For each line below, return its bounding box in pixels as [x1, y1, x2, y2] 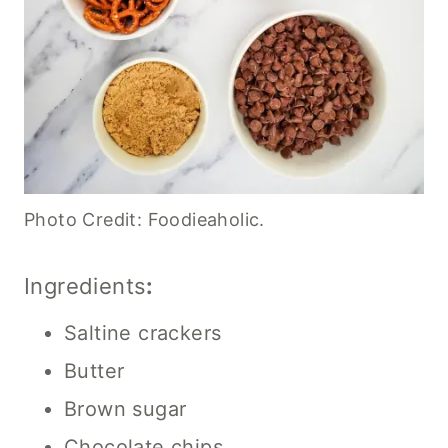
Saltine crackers [64, 320, 222, 345]
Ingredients [24, 272, 147, 299]
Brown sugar [64, 396, 187, 421]
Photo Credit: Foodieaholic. [24, 208, 265, 230]
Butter [64, 358, 125, 383]
